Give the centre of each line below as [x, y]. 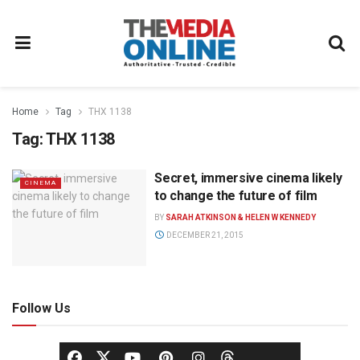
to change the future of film [236, 196]
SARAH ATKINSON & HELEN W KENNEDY [241, 217]
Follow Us [41, 308]
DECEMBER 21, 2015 [204, 235]
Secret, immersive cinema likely [248, 178]
